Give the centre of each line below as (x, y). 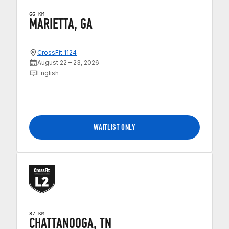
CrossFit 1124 (57, 53)
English (48, 73)
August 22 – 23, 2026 (68, 63)
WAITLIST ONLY (114, 127)
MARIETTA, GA (61, 24)
